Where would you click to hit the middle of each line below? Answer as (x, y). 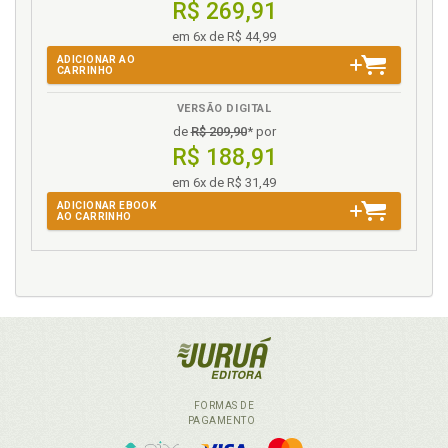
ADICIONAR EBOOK (107, 205)
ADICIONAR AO (96, 59)
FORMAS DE (224, 405)
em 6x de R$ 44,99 (224, 36)
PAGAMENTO (224, 420)
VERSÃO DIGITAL (224, 108)
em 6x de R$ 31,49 (224, 182)
